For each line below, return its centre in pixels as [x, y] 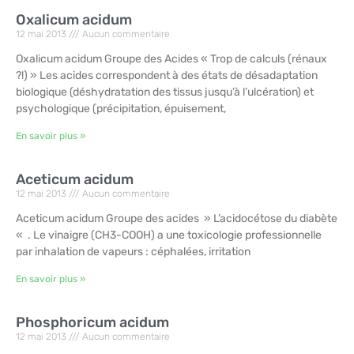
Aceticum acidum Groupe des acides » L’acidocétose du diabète [177, 219]
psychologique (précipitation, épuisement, [121, 109]
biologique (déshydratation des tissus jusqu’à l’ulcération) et [165, 92]
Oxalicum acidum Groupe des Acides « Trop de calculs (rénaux [171, 59]
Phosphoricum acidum [92, 323]
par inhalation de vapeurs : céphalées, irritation [133, 252]
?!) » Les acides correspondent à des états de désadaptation [167, 76]
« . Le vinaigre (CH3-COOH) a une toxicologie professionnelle [169, 235]
